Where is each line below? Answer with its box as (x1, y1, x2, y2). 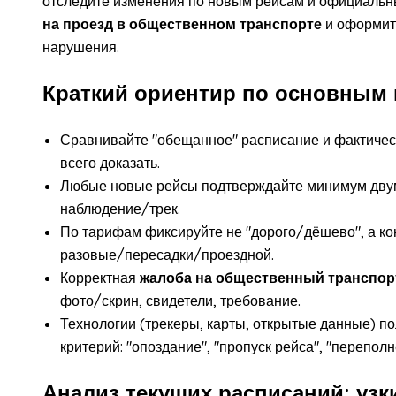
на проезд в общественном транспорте (42, 14, 322, 33)
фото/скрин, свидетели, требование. (60, 291, 301, 309)
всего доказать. (60, 153, 160, 171)
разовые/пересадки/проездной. (60, 245, 274, 263)
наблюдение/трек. (60, 199, 180, 217)
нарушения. (42, 37, 119, 56)
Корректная (60, 268, 140, 286)
